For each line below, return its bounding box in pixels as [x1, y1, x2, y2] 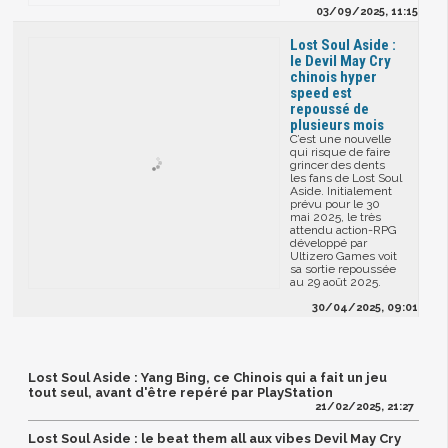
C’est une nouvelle [290, 132, 392, 147]
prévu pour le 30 [290, 197, 381, 212]
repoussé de [290, 100, 370, 119]
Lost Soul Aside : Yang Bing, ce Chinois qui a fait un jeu [28, 370, 388, 386]
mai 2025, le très [290, 210, 382, 225]
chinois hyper [290, 68, 378, 87]
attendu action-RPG [290, 223, 398, 238]
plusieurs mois [290, 116, 385, 135]
